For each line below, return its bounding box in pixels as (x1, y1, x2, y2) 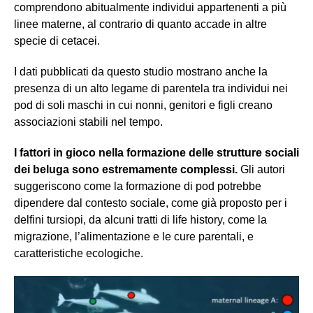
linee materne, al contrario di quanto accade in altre (14, 17, 267, 30)
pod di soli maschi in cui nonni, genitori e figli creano (14, 99, 272, 111)
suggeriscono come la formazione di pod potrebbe (14, 180, 261, 192)
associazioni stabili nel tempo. (14, 115, 166, 128)
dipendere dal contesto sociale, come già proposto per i (14, 196, 287, 209)
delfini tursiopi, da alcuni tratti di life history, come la (14, 213, 267, 226)
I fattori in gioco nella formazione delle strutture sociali (14, 146, 299, 159)
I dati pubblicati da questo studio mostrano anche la (14, 65, 268, 78)
